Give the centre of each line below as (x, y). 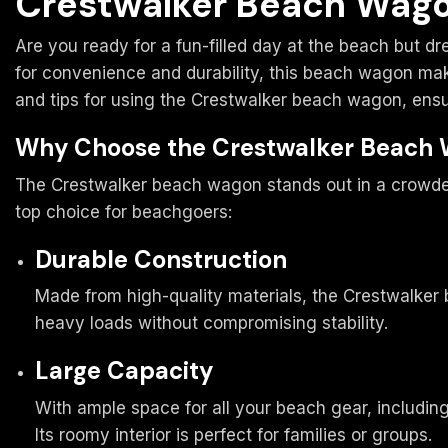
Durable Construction (161, 259)
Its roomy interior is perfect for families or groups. (233, 435)
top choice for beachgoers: (123, 211)
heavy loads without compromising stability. (211, 323)
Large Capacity (124, 371)
